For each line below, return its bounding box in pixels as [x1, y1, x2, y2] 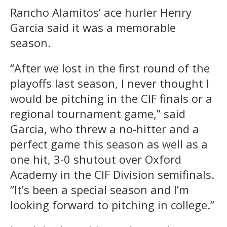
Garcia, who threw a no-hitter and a [10, 121, 199, 136]
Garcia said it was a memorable [10, 19, 176, 35]
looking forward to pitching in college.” [10, 197, 214, 212]
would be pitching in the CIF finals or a [10, 90, 212, 106]
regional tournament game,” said [10, 105, 185, 121]
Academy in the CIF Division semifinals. [10, 166, 214, 182]
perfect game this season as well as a [10, 136, 208, 152]
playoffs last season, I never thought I [10, 75, 209, 91]
